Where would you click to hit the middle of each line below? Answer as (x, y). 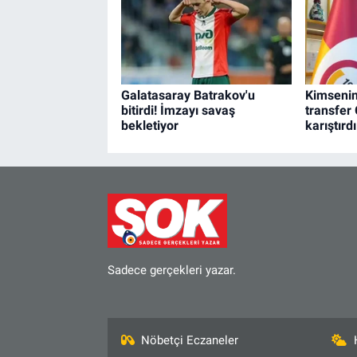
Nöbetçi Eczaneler (190, 341)
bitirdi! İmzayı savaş (178, 110)
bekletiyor (149, 125)
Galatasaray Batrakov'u (188, 95)
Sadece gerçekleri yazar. (171, 270)
